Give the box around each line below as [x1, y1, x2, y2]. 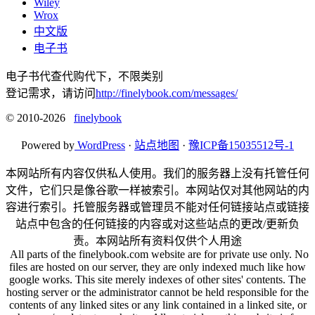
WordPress [75, 139, 125, 152]
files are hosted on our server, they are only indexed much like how [9, 261, 306, 274]
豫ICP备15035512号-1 [188, 139, 294, 152]
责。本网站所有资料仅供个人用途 [73, 235, 242, 247]
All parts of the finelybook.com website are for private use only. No [6, 248, 309, 261]
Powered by [21, 139, 75, 152]
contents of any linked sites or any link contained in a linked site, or [8, 299, 307, 311]
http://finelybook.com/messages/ [96, 87, 238, 100]
